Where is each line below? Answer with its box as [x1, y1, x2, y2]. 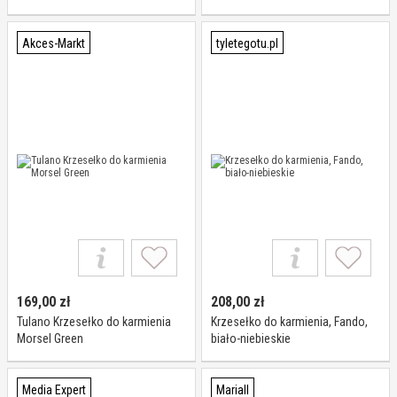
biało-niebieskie [211, 331, 291, 346]
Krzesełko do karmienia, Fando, [211, 315, 368, 329]
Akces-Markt [22, 36, 85, 51]
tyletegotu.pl [216, 36, 278, 51]
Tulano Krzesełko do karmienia [17, 315, 171, 329]
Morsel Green [17, 331, 83, 346]
